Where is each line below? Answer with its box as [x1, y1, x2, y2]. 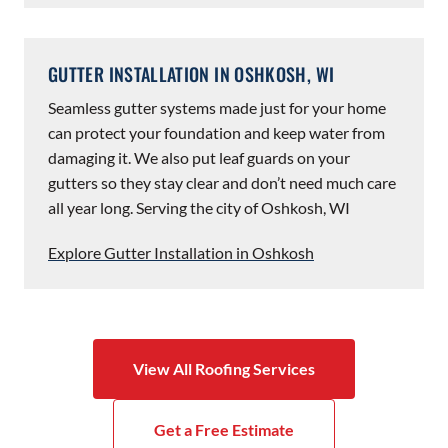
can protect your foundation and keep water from [48, 123, 385, 143]
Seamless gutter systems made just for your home [48, 98, 386, 118]
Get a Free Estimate [154, 420, 294, 440]
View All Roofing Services [133, 359, 315, 379]
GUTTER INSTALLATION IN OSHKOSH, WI [48, 61, 335, 88]
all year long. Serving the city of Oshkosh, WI [48, 198, 350, 218]
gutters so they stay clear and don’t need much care [48, 173, 396, 193]
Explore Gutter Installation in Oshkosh [48, 243, 314, 263]
